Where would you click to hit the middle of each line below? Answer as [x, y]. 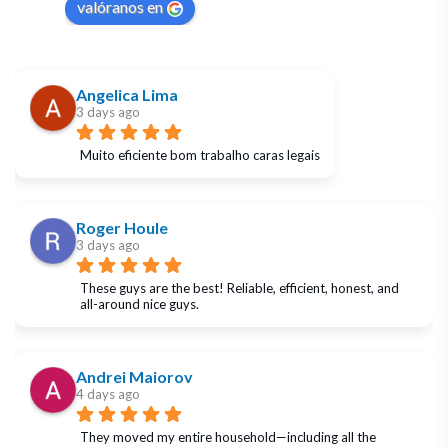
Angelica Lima [127, 94]
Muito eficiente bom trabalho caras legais [200, 154]
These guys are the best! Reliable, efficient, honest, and [239, 287]
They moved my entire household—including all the [228, 436]
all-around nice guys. [139, 303]
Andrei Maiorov [134, 376]
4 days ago [108, 393]
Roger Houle [122, 227]
